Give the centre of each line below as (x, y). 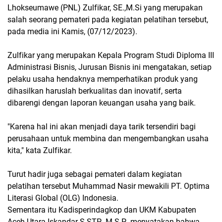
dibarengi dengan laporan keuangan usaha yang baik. (103, 103)
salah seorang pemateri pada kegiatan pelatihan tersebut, (108, 20)
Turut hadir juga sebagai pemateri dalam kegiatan (95, 174)
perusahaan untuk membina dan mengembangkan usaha (108, 139)
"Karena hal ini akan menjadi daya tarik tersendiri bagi (102, 127)
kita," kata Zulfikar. (40, 150)
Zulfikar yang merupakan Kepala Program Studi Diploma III (111, 55)
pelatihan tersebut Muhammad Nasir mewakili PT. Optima (109, 186)
